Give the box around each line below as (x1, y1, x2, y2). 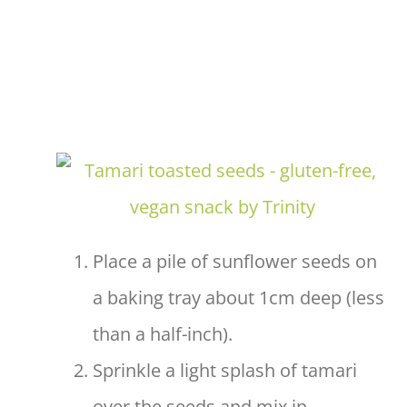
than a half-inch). (93, 322, 233, 347)
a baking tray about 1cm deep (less (93, 285, 384, 311)
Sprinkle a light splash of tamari (93, 358, 357, 383)
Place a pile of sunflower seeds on (93, 249, 377, 274)
